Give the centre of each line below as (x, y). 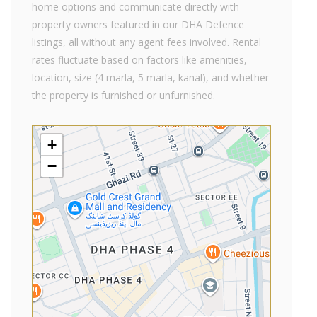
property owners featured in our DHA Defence (138, 24)
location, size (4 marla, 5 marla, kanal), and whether (150, 77)
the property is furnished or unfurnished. (123, 95)
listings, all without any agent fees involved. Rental (146, 42)
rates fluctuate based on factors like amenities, (139, 60)
